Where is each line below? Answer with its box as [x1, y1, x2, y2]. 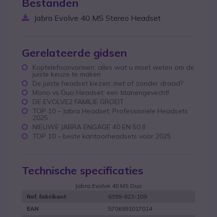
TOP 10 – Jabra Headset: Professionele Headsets [32, 106, 188, 115]
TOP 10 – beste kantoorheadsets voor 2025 [32, 131, 171, 140]
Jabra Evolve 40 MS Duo [75, 182, 142, 189]
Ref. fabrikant [27, 193, 66, 201]
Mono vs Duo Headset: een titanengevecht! [32, 88, 169, 97]
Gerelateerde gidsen [22, 46, 127, 60]
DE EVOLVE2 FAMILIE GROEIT [32, 97, 124, 106]
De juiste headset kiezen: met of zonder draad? [32, 78, 183, 88]
